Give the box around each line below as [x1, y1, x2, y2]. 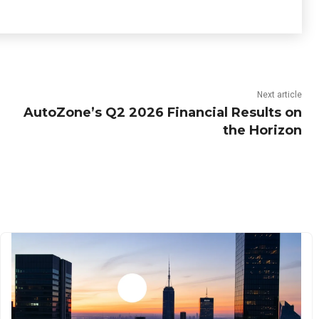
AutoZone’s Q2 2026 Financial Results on [23, 105, 302, 120]
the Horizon [222, 122, 302, 138]
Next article [256, 90, 302, 100]
